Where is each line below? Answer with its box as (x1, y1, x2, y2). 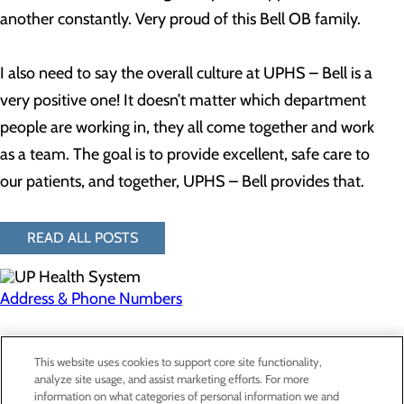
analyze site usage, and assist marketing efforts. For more (34, 372, 310, 386)
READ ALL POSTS (27, 229, 138, 246)
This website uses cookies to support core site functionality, (34, 354, 323, 369)
